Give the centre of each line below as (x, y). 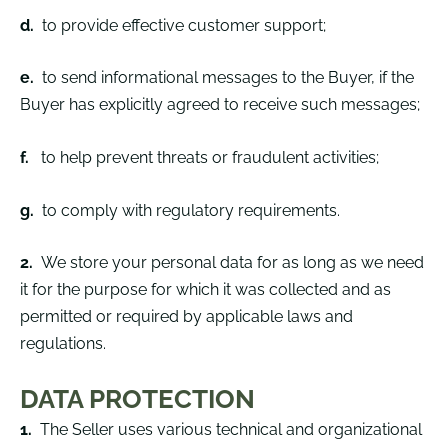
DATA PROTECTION (137, 398)
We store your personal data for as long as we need (232, 263)
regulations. (63, 344)
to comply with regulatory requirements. (191, 210)
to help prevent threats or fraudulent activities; (210, 157)
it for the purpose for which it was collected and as (205, 290)
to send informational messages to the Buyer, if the (228, 78)
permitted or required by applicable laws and (186, 317)
